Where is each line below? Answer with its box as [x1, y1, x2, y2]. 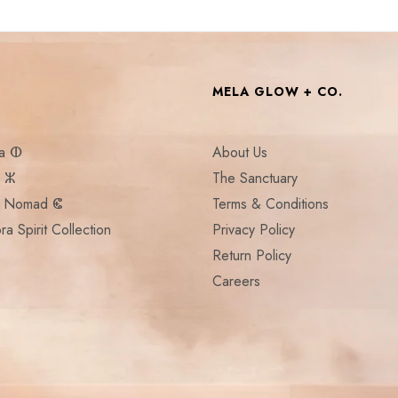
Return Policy [212, 245, 291, 267]
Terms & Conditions [212, 194, 329, 215]
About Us [212, 142, 267, 163]
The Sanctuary [212, 168, 298, 189]
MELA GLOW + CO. [212, 83, 343, 101]
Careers [212, 271, 260, 292]
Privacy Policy [212, 219, 295, 241]
